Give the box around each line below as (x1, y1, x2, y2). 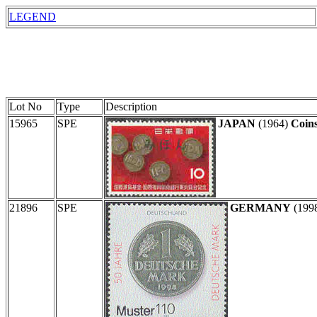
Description (105, 100, 157, 113)
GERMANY (230, 201, 291, 214)
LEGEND (9, 11, 56, 23)
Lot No (9, 100, 42, 113)
